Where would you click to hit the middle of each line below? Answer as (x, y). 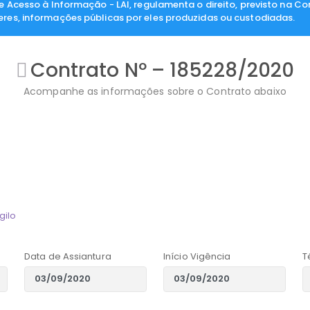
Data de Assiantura (68, 256)
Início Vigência (197, 256)
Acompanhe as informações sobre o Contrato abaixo (155, 91)
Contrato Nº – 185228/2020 (162, 70)
